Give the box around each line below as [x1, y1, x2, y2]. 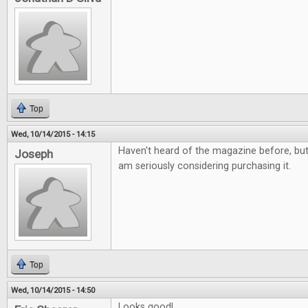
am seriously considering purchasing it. [118, 160, 291, 172]
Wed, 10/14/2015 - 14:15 [11, 129, 95, 139]
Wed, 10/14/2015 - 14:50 [11, 285, 95, 295]
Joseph [14, 147, 53, 161]
